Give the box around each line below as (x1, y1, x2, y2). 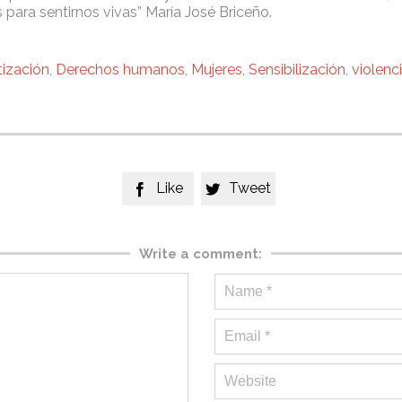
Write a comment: (138, 246, 262, 263)
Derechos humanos (55, 61, 185, 79)
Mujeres (190, 61, 242, 79)
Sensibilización (248, 61, 345, 79)
